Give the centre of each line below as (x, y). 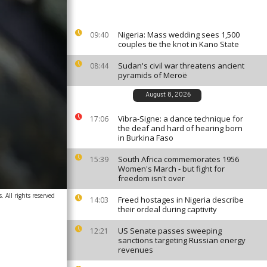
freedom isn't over (151, 178)
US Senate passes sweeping (170, 231)
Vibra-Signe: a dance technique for (181, 119)
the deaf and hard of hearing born (180, 128)
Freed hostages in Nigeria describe (181, 200)
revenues (136, 250)
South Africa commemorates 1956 (178, 159)
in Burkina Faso (146, 138)
